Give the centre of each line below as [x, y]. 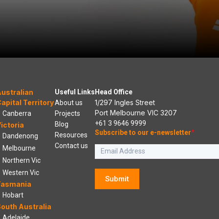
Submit [117, 179]
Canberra [17, 113]
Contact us [71, 145]
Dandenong [20, 136]
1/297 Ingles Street [125, 102]
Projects [67, 113]
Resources [71, 135]
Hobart [13, 195]
